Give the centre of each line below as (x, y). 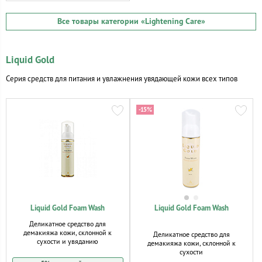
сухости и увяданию (68, 242)
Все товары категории (99, 21)
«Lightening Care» (173, 21)
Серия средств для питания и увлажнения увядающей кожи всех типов (122, 79)
